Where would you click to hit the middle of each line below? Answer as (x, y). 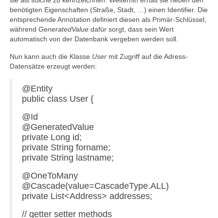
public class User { (58, 99)
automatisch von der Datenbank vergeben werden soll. (94, 39)
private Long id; (52, 137)
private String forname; (66, 147)
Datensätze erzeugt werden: (53, 66)
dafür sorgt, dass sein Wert (131, 29)
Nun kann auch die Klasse (51, 56)
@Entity (37, 89)
